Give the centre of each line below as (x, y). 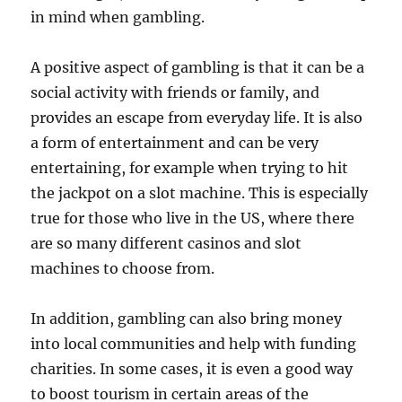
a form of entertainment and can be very (175, 142)
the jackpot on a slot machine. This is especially (200, 192)
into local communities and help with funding (194, 343)
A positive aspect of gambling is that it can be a (198, 67)
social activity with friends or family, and (175, 92)
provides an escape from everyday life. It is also (197, 117)
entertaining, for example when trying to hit (190, 167)
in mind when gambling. (118, 17)
